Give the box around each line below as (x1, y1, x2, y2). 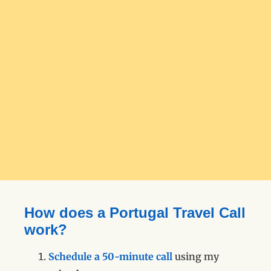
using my (175, 250, 219, 263)
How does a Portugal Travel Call (24, 204, 246, 221)
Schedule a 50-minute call (48, 250, 172, 263)
